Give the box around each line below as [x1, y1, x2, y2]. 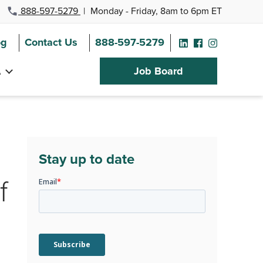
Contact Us [25, 35, 77, 50]
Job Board [134, 63, 183, 79]
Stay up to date [39, 149, 134, 170]
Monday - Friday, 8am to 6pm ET [88, 4, 222, 18]
